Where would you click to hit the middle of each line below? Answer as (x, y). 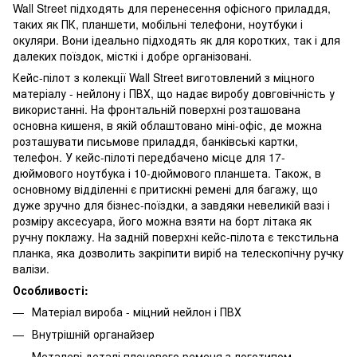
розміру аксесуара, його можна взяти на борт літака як (162, 220)
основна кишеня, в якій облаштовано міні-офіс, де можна (167, 125)
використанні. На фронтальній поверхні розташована (157, 109)
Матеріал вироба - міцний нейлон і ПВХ (137, 311)
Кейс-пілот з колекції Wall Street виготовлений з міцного (164, 77)
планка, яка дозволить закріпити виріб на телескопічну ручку (178, 252)
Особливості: (51, 290)
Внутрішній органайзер (93, 333)
